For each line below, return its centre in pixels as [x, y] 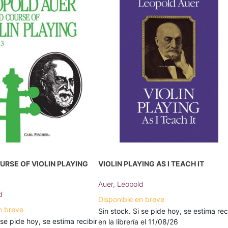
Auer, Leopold [121, 184]
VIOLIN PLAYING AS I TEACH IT [151, 164]
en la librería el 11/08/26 [138, 222]
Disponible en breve [132, 199]
